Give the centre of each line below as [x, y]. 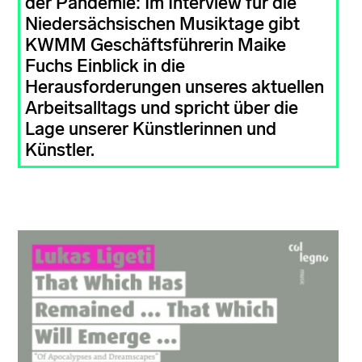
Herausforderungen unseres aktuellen [174, 87]
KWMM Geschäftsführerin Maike [155, 45]
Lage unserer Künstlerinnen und [150, 129]
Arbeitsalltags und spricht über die [161, 108]
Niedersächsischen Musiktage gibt [162, 24]
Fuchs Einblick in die [105, 66]
